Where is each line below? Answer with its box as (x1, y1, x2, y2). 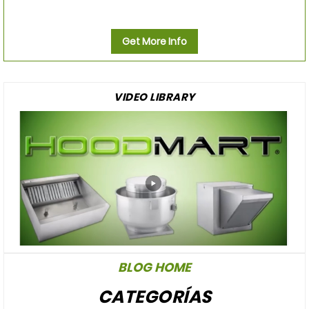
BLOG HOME (118, 259, 191, 277)
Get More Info (122, 34, 187, 48)
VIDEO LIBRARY (114, 89, 195, 104)
